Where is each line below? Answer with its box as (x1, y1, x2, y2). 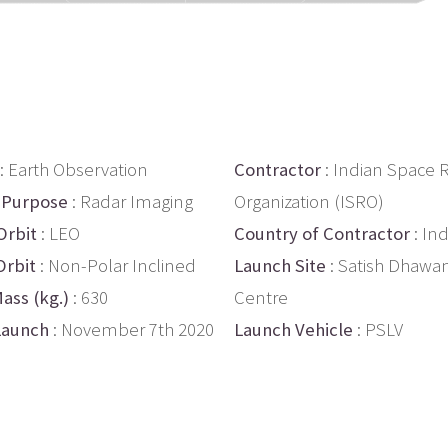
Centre (234, 285, 288, 309)
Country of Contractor (234, 221, 410, 245)
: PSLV (353, 317, 403, 341)
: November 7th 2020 (49, 317, 214, 341)
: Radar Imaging (68, 189, 193, 213)
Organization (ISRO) (234, 189, 384, 213)
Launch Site (234, 253, 326, 277)
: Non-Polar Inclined (36, 253, 196, 277)
